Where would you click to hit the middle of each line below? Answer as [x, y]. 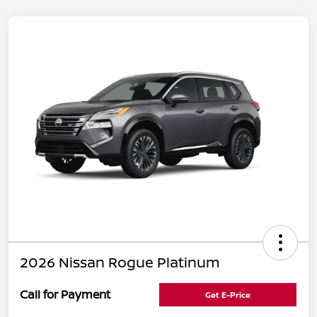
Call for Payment [65, 295]
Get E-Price [228, 294]
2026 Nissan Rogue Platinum [120, 262]
